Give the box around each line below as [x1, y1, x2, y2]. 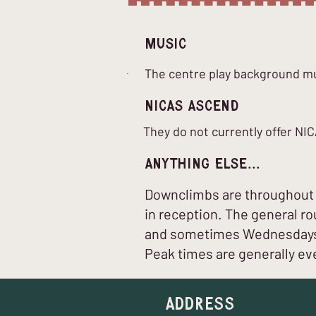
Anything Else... [145, 157, 260, 171]
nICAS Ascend [145, 99, 239, 114]
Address [165, 296, 235, 313]
